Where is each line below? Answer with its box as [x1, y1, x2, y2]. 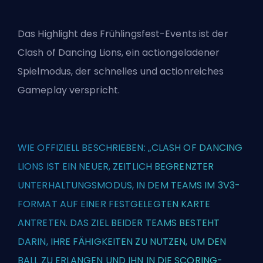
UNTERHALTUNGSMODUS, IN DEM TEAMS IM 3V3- [18, 178, 241, 193]
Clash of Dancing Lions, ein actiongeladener [18, 46, 220, 60]
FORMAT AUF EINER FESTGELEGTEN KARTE [18, 197, 211, 211]
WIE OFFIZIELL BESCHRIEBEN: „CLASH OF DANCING [18, 141, 243, 155]
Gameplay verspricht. [18, 83, 120, 97]
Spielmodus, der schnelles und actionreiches [18, 65, 224, 79]
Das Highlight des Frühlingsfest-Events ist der [18, 27, 228, 41]
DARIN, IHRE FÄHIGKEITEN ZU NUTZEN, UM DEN [18, 235, 227, 249]
